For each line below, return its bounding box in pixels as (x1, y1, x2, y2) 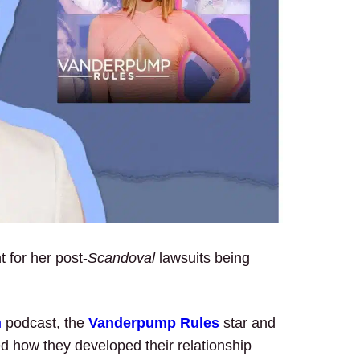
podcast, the (2, 314, 88, 331)
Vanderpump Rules (88, 314, 219, 331)
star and (219, 314, 276, 331)
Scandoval (88, 249, 155, 266)
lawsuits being (155, 249, 250, 266)
